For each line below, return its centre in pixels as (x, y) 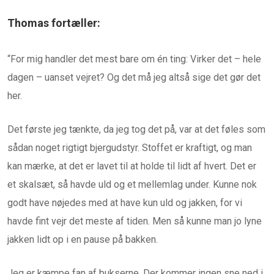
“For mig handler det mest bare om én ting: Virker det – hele (134, 59)
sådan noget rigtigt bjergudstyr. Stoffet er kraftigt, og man (130, 148)
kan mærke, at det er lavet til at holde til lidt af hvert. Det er (132, 166)
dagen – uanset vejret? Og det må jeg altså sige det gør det (134, 78)
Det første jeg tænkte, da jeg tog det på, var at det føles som (136, 130)
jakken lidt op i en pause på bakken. (83, 240)
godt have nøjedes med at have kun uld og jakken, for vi (125, 203)
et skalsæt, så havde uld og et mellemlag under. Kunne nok (132, 185)
